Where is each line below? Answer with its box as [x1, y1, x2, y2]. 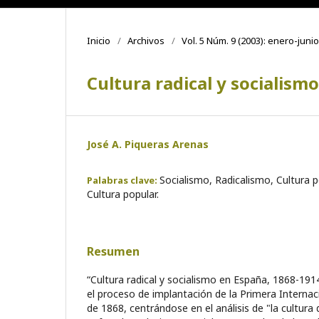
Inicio [87, 33, 110, 47]
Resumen [87, 243, 140, 259]
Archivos [127, 33, 164, 47]
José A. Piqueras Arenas [87, 137, 209, 151]
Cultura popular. [87, 187, 159, 201]
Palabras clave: [87, 173, 159, 187]
